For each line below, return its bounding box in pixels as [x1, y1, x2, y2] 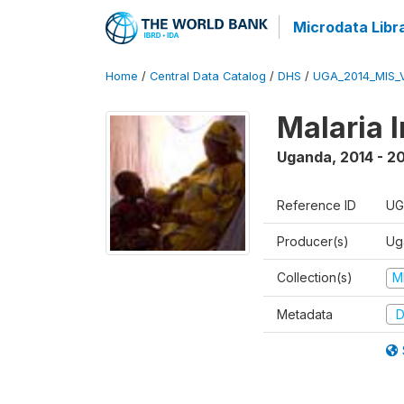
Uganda [277, 148, 332, 166]
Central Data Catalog [150, 69, 266, 83]
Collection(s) [277, 270, 353, 285]
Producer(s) [277, 234, 349, 249]
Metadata [277, 306, 333, 322]
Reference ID [277, 197, 356, 213]
